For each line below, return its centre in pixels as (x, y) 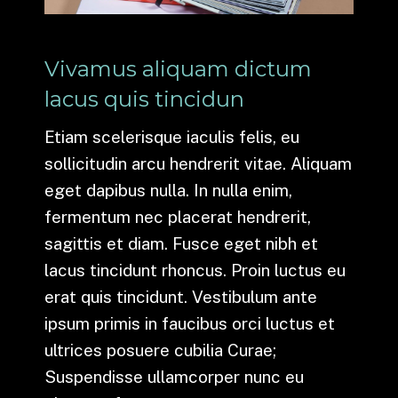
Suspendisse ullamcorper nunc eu (174, 376)
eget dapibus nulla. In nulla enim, (168, 190)
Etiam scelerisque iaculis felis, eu (172, 136)
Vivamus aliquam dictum (178, 68)
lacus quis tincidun (144, 99)
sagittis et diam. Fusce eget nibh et (181, 243)
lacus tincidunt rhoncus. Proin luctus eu (195, 270)
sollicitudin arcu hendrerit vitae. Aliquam (198, 163)
